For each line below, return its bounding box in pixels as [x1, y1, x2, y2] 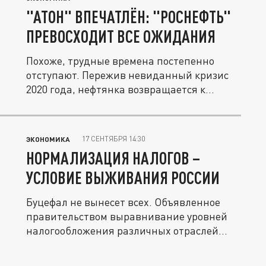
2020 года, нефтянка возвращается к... [26, 83, 214, 96]
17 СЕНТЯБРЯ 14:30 [82, 134, 145, 143]
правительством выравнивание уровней [26, 210, 227, 223]
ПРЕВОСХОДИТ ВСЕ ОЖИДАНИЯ [26, 26, 216, 46]
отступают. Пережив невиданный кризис [26, 68, 229, 81]
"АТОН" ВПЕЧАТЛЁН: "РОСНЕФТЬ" [26, 7, 231, 27]
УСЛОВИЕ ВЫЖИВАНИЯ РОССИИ [26, 167, 220, 188]
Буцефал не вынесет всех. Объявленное [26, 195, 220, 208]
